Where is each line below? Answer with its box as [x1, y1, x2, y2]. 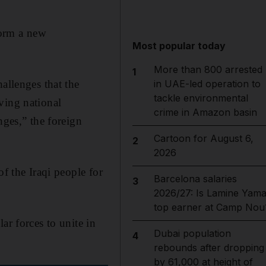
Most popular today [132, 40, 226, 52]
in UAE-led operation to [153, 78, 261, 90]
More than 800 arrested [153, 64, 262, 75]
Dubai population [153, 227, 231, 239]
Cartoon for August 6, [153, 132, 254, 144]
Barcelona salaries [153, 173, 237, 185]
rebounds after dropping [153, 242, 264, 254]
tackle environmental [153, 92, 248, 104]
